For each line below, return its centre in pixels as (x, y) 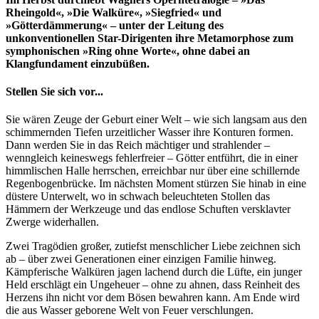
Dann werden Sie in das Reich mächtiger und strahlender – (138, 145)
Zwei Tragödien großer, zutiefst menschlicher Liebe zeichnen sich (153, 246)
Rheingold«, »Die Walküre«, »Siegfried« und (114, 12)
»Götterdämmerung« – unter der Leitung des (115, 25)
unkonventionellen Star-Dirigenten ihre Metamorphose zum (150, 38)
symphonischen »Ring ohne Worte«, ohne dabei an (128, 51)
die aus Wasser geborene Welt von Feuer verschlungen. (130, 310)
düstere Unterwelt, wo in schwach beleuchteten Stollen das (138, 197)
